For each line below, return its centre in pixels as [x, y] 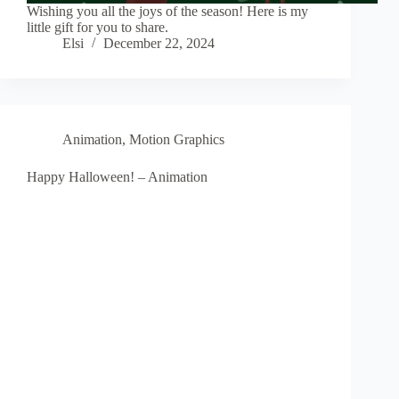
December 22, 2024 [159, 44]
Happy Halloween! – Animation [117, 177]
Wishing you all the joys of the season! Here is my [167, 12]
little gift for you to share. [98, 28]
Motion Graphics [177, 140]
